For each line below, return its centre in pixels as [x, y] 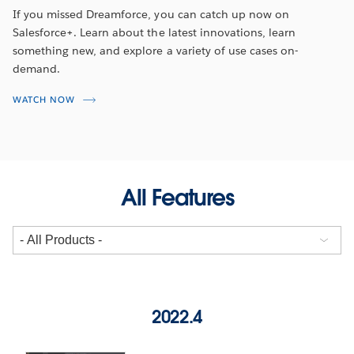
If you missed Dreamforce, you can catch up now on [151, 14]
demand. [37, 68]
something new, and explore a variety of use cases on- [156, 50]
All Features [177, 197]
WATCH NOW [44, 100]
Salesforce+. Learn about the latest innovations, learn [154, 32]
